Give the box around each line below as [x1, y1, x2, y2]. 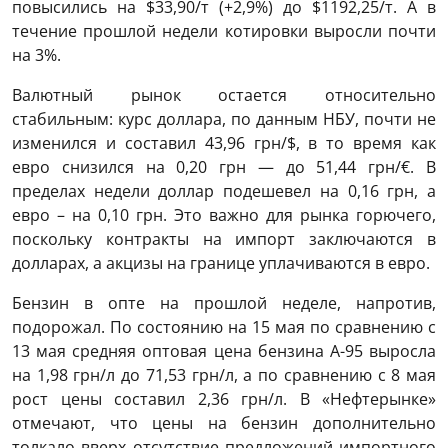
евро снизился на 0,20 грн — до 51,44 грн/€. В [12, 156, 436, 179]
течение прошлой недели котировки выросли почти [12, 20, 436, 43]
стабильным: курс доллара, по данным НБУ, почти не [12, 108, 436, 131]
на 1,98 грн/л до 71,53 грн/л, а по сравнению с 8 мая [12, 364, 436, 387]
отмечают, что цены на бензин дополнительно [12, 412, 436, 435]
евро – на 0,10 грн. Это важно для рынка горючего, [12, 204, 436, 227]
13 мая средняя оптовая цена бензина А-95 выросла [12, 340, 436, 363]
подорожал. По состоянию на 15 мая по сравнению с [12, 316, 436, 339]
